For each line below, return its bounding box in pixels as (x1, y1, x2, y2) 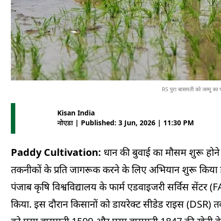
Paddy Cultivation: (11, 146, 101, 159)
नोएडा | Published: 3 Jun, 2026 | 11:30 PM (57, 118, 194, 128)
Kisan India (57, 108, 95, 118)
